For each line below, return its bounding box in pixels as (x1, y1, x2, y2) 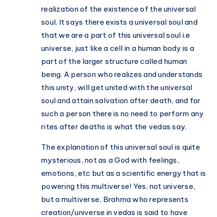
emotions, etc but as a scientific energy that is (41, 169, 206, 178)
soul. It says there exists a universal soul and (41, 17, 198, 27)
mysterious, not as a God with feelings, (41, 155, 179, 165)
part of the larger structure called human (41, 57, 187, 66)
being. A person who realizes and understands (41, 70, 202, 79)
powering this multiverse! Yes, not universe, (41, 182, 195, 191)
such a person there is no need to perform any (41, 109, 204, 119)
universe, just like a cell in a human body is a (41, 44, 194, 53)
